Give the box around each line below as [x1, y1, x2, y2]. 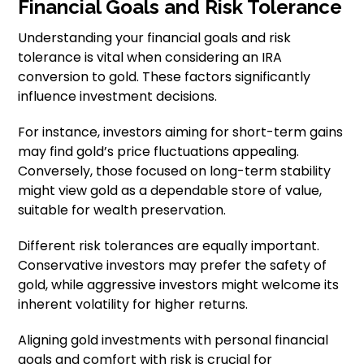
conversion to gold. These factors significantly [18, 67, 311, 86]
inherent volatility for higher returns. [18, 295, 249, 314]
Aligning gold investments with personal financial [18, 331, 329, 349]
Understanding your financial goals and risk [18, 28, 292, 47]
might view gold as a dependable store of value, [18, 181, 323, 200]
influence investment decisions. [18, 87, 218, 106]
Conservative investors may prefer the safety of [18, 256, 327, 275]
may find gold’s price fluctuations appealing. [18, 142, 300, 161]
